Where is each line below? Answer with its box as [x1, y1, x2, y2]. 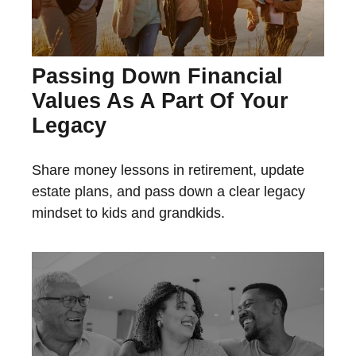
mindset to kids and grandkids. [32, 204, 225, 221]
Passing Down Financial [32, 64, 283, 88]
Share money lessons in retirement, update [32, 161, 304, 178]
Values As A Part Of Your [32, 88, 288, 113]
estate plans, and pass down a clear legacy [32, 183, 305, 199]
